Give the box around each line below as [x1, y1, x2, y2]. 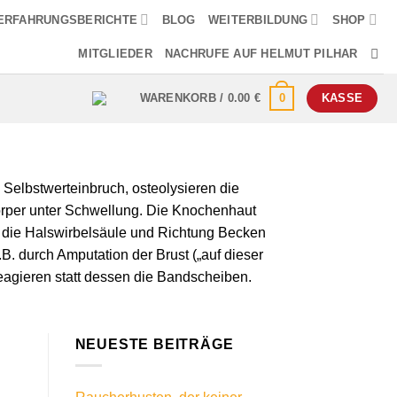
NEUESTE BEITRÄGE [74, 336, 234, 352]
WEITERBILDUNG [207, 12, 308, 27]
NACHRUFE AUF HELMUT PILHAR [164, 47, 358, 60]
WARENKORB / [139, 90, 228, 105]
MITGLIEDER [78, 47, 152, 60]
